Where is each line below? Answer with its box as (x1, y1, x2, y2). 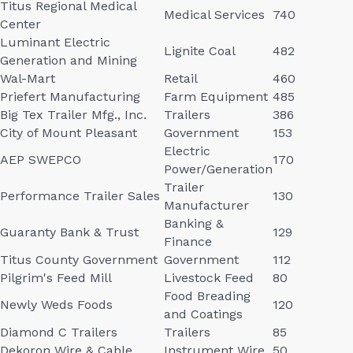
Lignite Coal (164, 43, 236, 58)
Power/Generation (164, 162, 273, 176)
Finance (164, 234, 212, 249)
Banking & (164, 216, 224, 231)
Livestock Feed (164, 270, 254, 285)
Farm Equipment (164, 89, 268, 104)
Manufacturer (164, 198, 249, 213)
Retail (164, 71, 198, 86)
